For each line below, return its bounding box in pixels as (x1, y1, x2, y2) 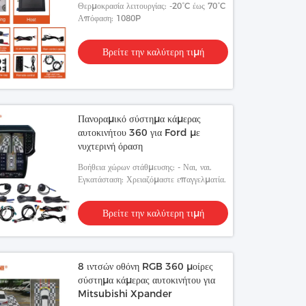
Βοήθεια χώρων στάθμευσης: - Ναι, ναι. (78, 162, 212, 172)
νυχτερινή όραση (78, 140, 143, 152)
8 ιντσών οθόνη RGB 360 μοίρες (78, 260, 214, 273)
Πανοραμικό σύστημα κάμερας (78, 113, 201, 125)
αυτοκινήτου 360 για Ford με (78, 126, 201, 139)
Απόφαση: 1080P (78, 13, 141, 23)
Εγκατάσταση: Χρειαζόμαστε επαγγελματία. (78, 174, 227, 184)
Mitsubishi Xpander (78, 288, 173, 300)
